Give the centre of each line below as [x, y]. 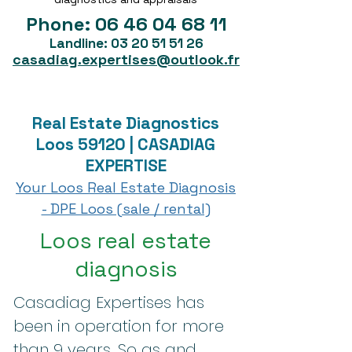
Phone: [60, 24]
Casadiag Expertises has [109, 302]
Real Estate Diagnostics [126, 123]
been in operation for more [119, 326]
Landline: [80, 43]
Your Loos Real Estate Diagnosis [126, 187]
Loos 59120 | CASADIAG [126, 144]
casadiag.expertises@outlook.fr [126, 59]
